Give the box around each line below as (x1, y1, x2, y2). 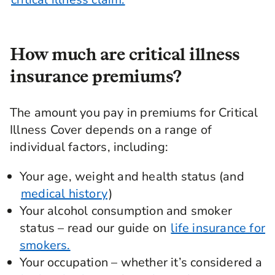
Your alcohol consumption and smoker (20, 203, 233, 220)
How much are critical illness (10, 44, 240, 65)
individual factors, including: (10, 139, 168, 156)
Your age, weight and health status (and (20, 168, 244, 185)
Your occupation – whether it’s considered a (20, 254, 263, 271)
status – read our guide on (20, 220, 170, 237)
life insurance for (171, 220, 266, 237)
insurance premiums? (10, 66, 182, 87)
